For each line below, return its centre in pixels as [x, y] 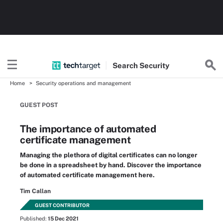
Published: [34, 219]
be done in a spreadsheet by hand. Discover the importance [111, 165]
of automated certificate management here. [87, 175]
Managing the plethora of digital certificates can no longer [109, 155]
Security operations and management [83, 83]
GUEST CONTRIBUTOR [62, 205]
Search [126, 65]
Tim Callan [35, 191]
